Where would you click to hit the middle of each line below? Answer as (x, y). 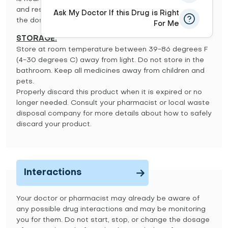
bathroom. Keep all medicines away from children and (110, 71)
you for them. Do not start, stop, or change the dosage (113, 220)
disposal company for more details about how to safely (114, 114)
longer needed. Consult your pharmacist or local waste (113, 103)
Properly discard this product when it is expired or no (109, 92)
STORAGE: (37, 39)
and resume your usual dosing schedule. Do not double (112, 10)
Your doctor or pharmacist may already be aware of (108, 199)
